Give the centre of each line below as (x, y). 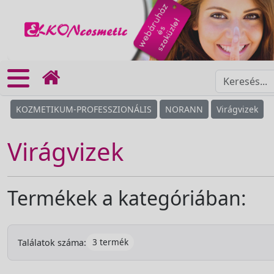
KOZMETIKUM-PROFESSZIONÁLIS (84, 109)
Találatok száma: (52, 242)
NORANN (184, 109)
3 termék (110, 242)
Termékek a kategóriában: (127, 198)
